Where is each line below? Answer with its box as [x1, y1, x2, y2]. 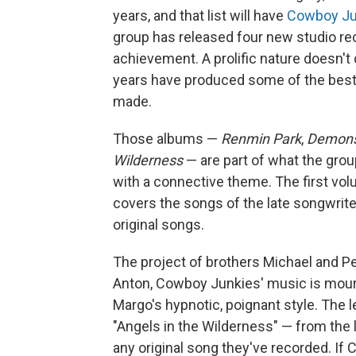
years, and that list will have [113, 7, 287, 24]
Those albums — [113, 130, 221, 147]
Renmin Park [221, 130, 301, 147]
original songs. [113, 216, 204, 233]
